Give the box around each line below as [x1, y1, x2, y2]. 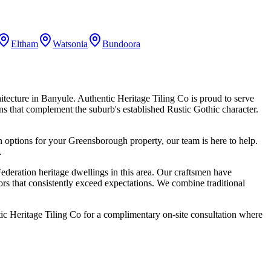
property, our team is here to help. [128, 135, 258, 146]
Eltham [11, 39, 38, 50]
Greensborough [68, 135, 128, 146]
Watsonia [53, 39, 88, 50]
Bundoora [102, 39, 140, 50]
